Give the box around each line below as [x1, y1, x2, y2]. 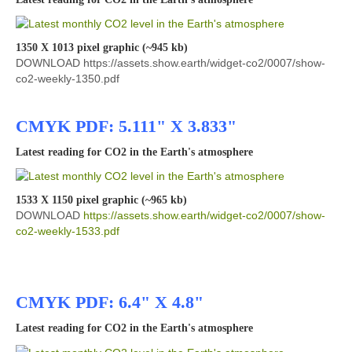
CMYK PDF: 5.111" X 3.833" [16, 117, 236, 135]
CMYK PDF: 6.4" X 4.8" [16, 293, 203, 311]
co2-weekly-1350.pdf [16, 72, 119, 86]
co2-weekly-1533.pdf [16, 225, 119, 238]
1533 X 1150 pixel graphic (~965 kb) [16, 194, 187, 206]
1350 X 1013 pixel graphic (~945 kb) [16, 42, 188, 53]
